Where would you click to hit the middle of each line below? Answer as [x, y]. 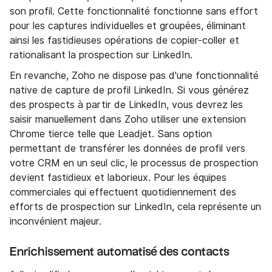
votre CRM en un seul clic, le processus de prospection [134, 163]
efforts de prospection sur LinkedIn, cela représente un [135, 207]
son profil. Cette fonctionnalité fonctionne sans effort [134, 12]
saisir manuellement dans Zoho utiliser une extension [128, 120]
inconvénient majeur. [56, 222]
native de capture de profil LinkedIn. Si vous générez [129, 90]
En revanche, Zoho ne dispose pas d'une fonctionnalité [134, 76]
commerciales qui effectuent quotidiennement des [123, 192]
